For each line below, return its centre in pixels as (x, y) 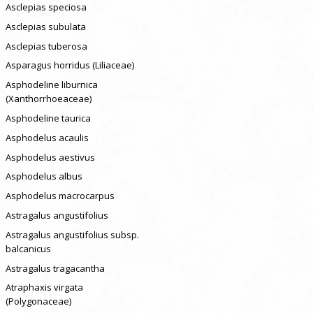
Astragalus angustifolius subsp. (72, 234)
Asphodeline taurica (48, 118)
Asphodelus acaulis (47, 137)
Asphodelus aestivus (50, 157)
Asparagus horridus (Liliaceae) (70, 65)
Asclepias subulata (45, 26)
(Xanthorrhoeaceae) (48, 99)
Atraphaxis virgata (44, 287)
